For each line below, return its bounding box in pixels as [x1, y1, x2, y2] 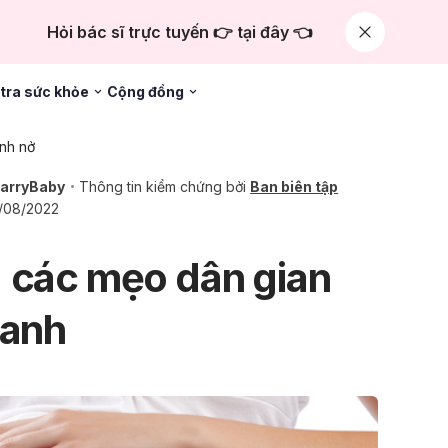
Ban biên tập [250, 178, 339, 195]
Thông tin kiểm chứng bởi [79, 178, 251, 195]
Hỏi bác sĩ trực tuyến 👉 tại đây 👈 [47, 22, 313, 42]
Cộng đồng [107, 82, 184, 100]
